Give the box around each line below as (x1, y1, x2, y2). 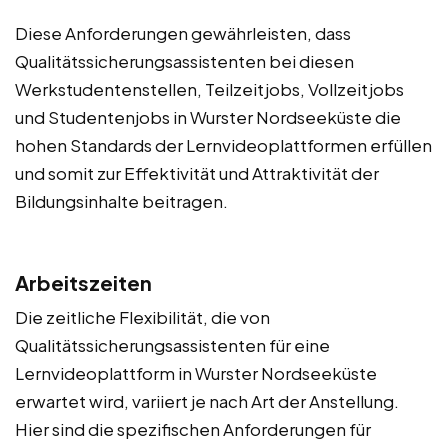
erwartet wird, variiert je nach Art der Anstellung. (15, 390, 399, 413)
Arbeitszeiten (15, 270, 152, 296)
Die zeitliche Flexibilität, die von (15, 306, 270, 329)
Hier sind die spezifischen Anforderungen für (15, 418, 371, 441)
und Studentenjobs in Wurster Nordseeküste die (15, 106, 401, 129)
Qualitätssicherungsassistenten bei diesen (15, 50, 354, 73)
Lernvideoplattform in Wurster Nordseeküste (15, 362, 377, 385)
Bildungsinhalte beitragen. (15, 190, 228, 213)
